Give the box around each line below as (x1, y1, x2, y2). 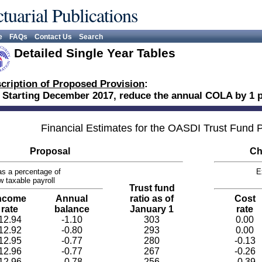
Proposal (29, 146, 70, 156)
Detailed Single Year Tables (14, 46, 175, 60)
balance (54, 204, 89, 214)
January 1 (130, 204, 174, 214)
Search (79, 33, 103, 41)
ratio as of (130, 194, 174, 204)
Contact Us (35, 33, 72, 41)
